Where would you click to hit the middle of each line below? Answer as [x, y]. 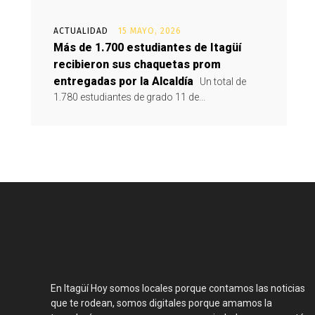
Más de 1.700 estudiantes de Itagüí [147, 47]
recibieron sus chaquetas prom [137, 64]
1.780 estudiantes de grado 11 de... [129, 97]
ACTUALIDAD [81, 31]
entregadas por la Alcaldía [123, 81]
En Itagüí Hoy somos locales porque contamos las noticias [178, 288]
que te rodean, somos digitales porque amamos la [161, 303]
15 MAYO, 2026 [150, 31]
